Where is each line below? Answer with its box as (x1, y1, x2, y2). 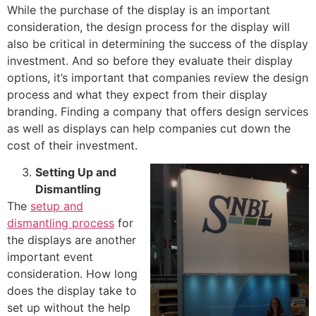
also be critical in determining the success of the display (7, 36, 308, 51)
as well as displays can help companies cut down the (7, 121, 291, 135)
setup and (30, 199, 83, 214)
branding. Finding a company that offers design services (7, 104, 308, 119)
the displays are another (7, 233, 136, 248)
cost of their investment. (7, 138, 138, 152)
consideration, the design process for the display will (7, 19, 290, 34)
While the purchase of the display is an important (7, 2, 270, 17)
